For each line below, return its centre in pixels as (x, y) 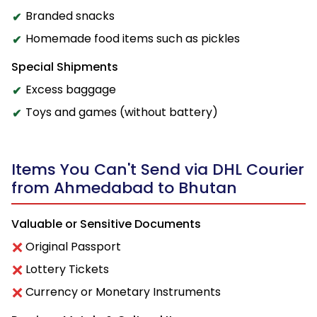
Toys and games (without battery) (122, 112)
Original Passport (73, 246)
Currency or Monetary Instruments (123, 292)
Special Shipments (65, 67)
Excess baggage (71, 89)
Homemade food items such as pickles (133, 38)
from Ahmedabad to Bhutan (124, 188)
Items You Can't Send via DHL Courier (158, 169)
